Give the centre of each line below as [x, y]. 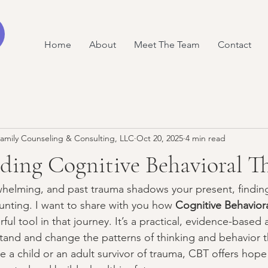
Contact [234, 45]
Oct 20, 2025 [160, 138]
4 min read [205, 138]
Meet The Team [167, 45]
